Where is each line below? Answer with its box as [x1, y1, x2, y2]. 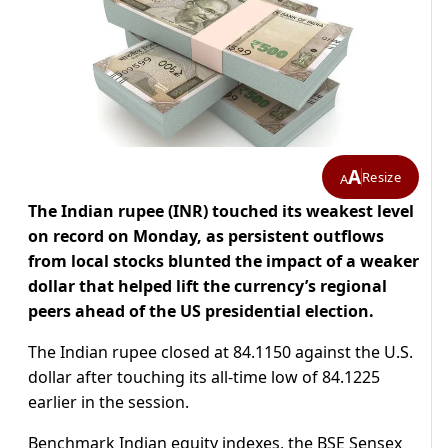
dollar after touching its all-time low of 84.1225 [28, 366, 380, 389]
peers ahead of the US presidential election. [28, 300, 374, 323]
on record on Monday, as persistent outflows [28, 225, 384, 248]
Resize [362, 167, 401, 186]
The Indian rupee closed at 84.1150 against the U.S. [28, 341, 413, 364]
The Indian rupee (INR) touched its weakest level [28, 200, 414, 223]
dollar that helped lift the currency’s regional [28, 275, 387, 298]
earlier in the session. [28, 391, 189, 414]
